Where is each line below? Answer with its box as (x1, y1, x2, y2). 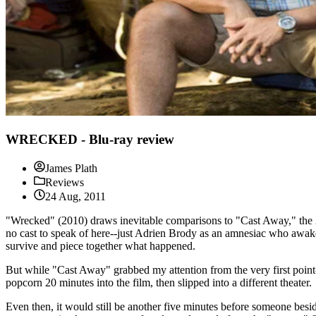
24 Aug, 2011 (45, 190, 106, 202)
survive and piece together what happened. (6, 239, 195, 252)
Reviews (45, 176, 84, 188)
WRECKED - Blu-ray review (6, 132, 174, 147)
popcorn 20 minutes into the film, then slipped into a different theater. (6, 276, 312, 288)
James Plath (45, 162, 97, 174)
